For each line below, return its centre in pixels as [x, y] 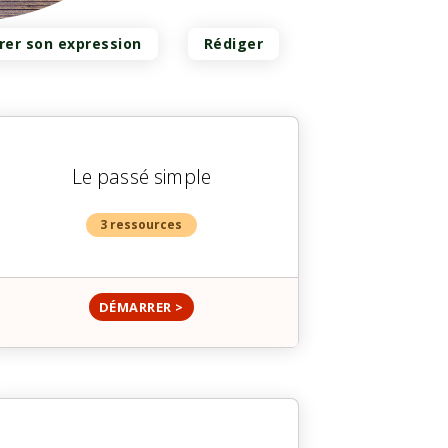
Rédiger [233, 44]
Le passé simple [141, 177]
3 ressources [141, 225]
